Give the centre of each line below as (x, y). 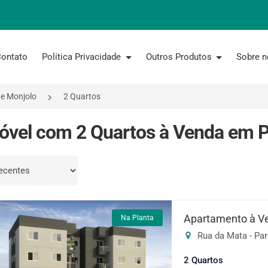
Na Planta (138, 218)
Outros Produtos (180, 57)
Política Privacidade (83, 57)
